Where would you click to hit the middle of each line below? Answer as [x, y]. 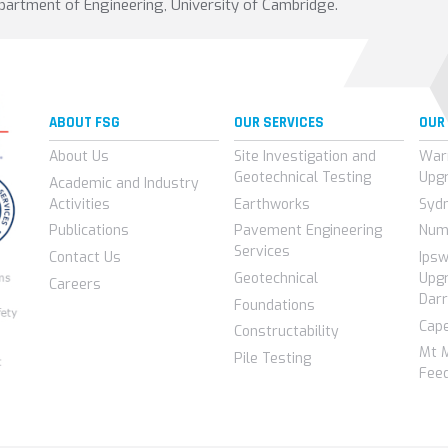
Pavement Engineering [307, 231]
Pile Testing [272, 358]
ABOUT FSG [84, 122]
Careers [74, 284]
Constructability [286, 332]
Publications [88, 231]
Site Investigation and [304, 157]
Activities [79, 204]
